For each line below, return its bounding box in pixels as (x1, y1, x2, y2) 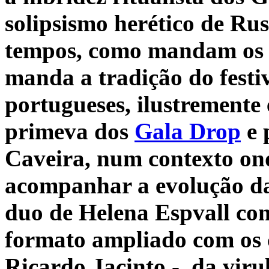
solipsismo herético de (5, 10, 230, 36)
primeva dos (5, 118, 134, 144)
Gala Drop (134, 118, 241, 144)
